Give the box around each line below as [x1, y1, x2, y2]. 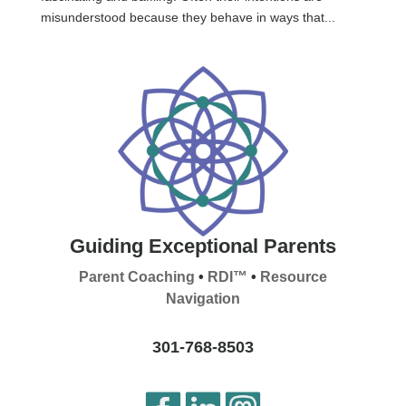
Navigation [165, 291, 240, 306]
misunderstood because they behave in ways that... [40, 10, 335, 24]
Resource [259, 269, 327, 285]
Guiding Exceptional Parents [69, 235, 336, 257]
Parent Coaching [78, 269, 195, 285]
